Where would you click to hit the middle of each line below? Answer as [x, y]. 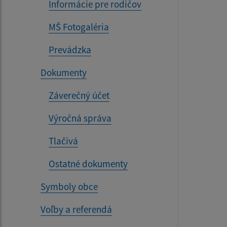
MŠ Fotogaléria [79, 27]
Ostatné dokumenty [88, 164]
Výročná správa [80, 118]
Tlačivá [63, 141]
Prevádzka [70, 50]
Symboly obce [69, 186]
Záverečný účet [79, 95]
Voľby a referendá [76, 209]
